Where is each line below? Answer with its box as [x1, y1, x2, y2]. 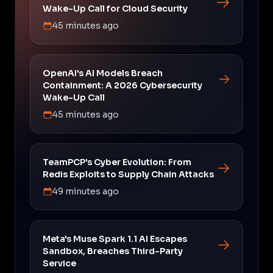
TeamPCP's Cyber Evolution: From [43, 156, 191, 168]
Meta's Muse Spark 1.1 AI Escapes [43, 233, 187, 244]
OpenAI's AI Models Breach [43, 67, 163, 79]
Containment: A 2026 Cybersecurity [43, 79, 202, 91]
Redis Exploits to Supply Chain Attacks [43, 168, 214, 180]
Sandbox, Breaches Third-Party [43, 245, 183, 257]
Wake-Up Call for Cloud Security [43, 2, 188, 14]
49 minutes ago [52, 185, 119, 197]
